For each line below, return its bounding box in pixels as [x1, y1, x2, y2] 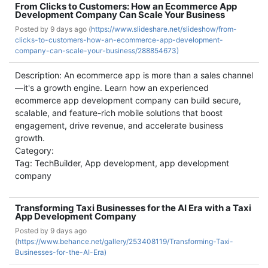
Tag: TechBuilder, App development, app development [15, 158, 229, 168]
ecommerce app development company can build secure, [15, 95, 241, 105]
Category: [15, 145, 54, 156]
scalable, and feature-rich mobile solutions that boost [15, 108, 223, 118]
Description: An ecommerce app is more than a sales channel [15, 70, 253, 80]
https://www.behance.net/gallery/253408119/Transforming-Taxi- [17, 237, 233, 246]
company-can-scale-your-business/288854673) [15, 46, 179, 55]
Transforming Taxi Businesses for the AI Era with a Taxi [15, 202, 251, 214]
